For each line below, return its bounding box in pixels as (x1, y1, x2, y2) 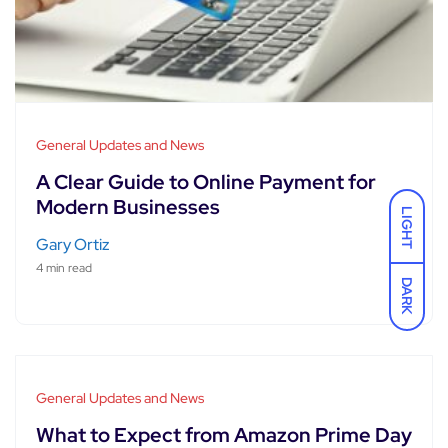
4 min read (36, 259, 92, 276)
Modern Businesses (36, 193, 220, 220)
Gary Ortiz (36, 233, 110, 255)
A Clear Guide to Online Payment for (36, 168, 376, 195)
